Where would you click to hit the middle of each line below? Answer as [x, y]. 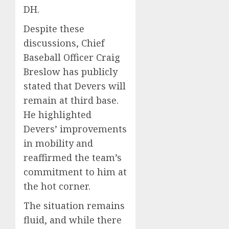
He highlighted [58, 114]
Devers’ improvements [75, 129]
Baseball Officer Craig [72, 57]
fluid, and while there [73, 220]
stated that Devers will [75, 86]
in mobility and [58, 143]
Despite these [54, 29]
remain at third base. [71, 100]
